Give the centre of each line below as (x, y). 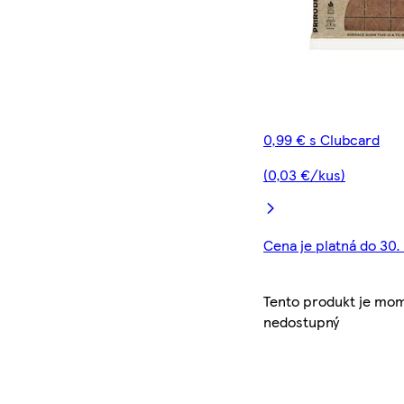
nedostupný (302, 322)
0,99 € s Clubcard (322, 140)
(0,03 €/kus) (305, 175)
